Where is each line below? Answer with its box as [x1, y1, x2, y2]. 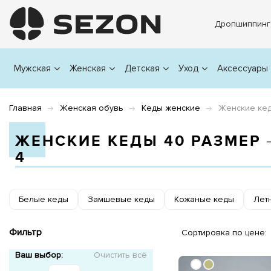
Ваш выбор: [15, 250, 63, 260]
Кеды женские [142, 103, 200, 113]
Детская [125, 63, 160, 74]
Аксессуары [217, 63, 268, 74]
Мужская [14, 63, 51, 74]
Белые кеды [19, 194, 68, 204]
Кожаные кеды [174, 194, 234, 204]
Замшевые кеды [88, 194, 155, 204]
